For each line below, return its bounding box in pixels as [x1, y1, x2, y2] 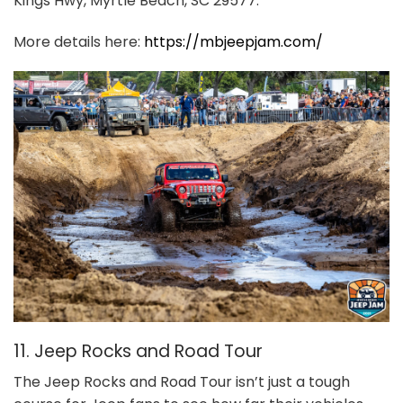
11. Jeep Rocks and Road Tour [13, 338, 263, 363]
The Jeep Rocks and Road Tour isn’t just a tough [13, 372, 350, 393]
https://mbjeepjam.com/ [144, 31, 323, 52]
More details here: [13, 31, 144, 52]
